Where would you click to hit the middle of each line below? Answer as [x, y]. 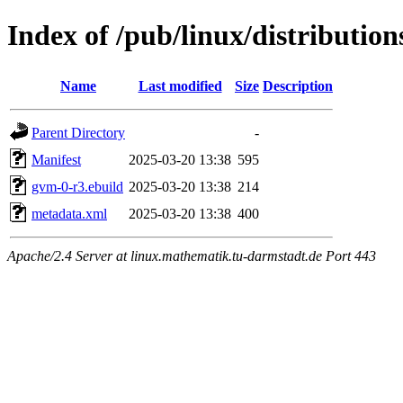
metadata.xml [69, 213]
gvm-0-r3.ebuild [77, 186]
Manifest [56, 159]
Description [298, 85]
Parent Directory [78, 132]
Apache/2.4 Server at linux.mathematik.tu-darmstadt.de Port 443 [192, 255]
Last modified [180, 85]
